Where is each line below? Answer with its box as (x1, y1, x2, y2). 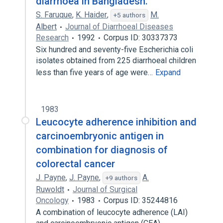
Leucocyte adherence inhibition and (36, 116, 197, 128)
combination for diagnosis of (36, 144, 168, 156)
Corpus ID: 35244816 (104, 196, 178, 205)
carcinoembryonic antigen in (36, 130, 164, 142)
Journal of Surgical (73, 185, 137, 194)
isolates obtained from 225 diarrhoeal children (36, 56, 196, 65)
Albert (36, 22, 57, 31)
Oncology (36, 196, 69, 205)
